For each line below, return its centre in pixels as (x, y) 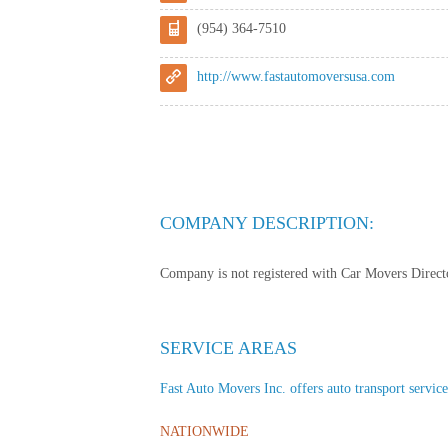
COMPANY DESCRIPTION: (267, 222)
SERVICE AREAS (228, 347)
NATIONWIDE (204, 431)
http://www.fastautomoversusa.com (296, 76)
